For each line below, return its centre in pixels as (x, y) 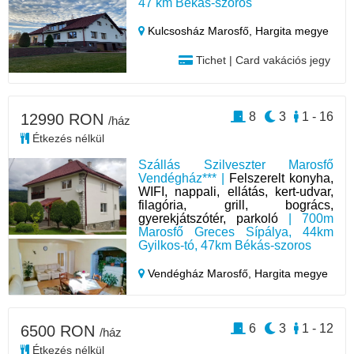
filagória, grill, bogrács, (236, 205)
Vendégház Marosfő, (200, 274)
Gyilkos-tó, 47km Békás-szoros (225, 246)
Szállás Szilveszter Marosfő (236, 165)
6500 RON (60, 331)
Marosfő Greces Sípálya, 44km (236, 232)
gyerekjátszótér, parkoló (209, 219)
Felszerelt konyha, (281, 179)
